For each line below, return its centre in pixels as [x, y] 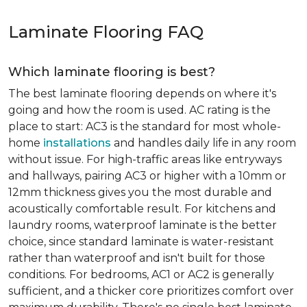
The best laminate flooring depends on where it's [142, 94]
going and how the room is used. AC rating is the [139, 110]
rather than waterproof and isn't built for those [137, 258]
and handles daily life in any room [204, 143]
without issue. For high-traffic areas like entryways [145, 159]
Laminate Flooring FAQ [106, 32]
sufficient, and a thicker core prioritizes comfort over [151, 291]
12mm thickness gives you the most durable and [140, 192]
